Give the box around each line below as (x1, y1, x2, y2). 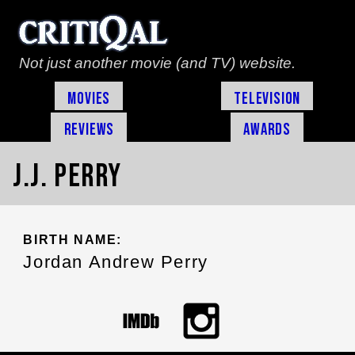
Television (234, 88, 301, 109)
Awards (243, 119, 292, 139)
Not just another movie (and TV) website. (19, 55, 296, 71)
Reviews (63, 119, 115, 139)
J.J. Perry (13, 157, 122, 196)
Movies (67, 88, 111, 109)
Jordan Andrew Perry (23, 252, 208, 273)
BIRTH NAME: (23, 232, 123, 246)
